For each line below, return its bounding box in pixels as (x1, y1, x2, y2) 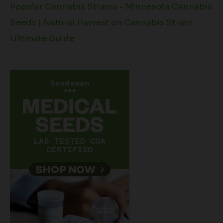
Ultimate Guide (10, 33, 74, 44)
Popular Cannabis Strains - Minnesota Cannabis (10, 1, 212, 12)
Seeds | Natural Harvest (10, 17, 109, 28)
